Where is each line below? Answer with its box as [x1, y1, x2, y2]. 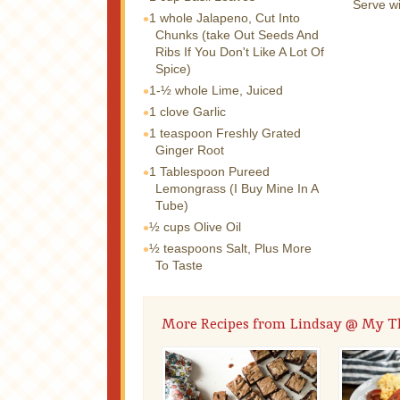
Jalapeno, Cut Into [196, 10, 300, 25]
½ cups [149, 219, 190, 234]
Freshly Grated [216, 125, 301, 140]
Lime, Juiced [212, 82, 283, 97]
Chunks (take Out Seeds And [155, 27, 319, 42]
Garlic [193, 104, 226, 119]
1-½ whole [149, 82, 208, 97]
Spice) [155, 61, 191, 76]
